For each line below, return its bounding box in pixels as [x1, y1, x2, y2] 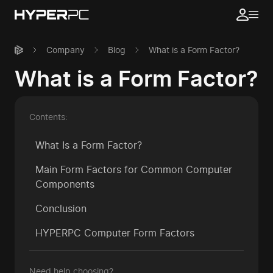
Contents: [29, 112, 68, 122]
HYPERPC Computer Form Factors [35, 227, 194, 239]
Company [46, 44, 85, 55]
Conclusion [35, 202, 87, 214]
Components [35, 178, 94, 190]
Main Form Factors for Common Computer [35, 163, 232, 175]
